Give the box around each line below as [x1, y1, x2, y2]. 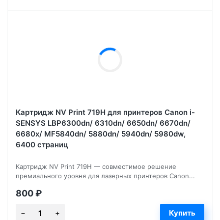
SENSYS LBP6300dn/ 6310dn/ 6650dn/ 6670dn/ [16, 118, 191, 128]
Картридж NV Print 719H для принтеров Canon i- [16, 107, 195, 117]
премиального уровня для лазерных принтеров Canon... [16, 171, 195, 180]
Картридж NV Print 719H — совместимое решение [16, 162, 176, 170]
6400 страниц [16, 139, 68, 149]
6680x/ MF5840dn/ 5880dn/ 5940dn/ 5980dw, [16, 129, 186, 138]
